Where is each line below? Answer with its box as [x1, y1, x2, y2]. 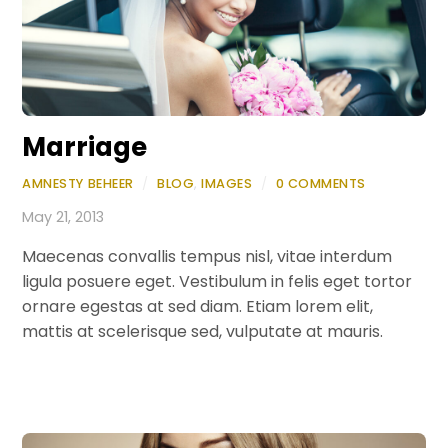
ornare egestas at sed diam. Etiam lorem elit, [22, 295, 374, 319]
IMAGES [201, 174, 253, 192]
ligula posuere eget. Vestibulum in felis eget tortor [22, 270, 413, 294]
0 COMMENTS [275, 174, 366, 192]
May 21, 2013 [22, 206, 105, 227]
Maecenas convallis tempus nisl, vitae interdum [22, 245, 393, 269]
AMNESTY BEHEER [22, 174, 134, 192]
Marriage [22, 129, 148, 166]
